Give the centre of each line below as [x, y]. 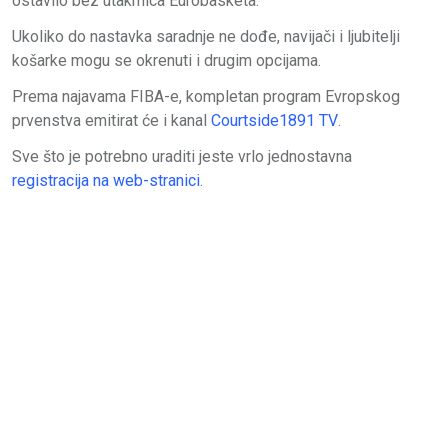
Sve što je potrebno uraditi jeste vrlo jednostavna [184, 156]
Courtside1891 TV [274, 120]
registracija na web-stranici [106, 180]
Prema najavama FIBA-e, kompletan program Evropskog [206, 96]
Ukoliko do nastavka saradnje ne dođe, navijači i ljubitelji [206, 36]
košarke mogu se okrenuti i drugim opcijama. [166, 60]
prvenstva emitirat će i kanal [111, 120]
